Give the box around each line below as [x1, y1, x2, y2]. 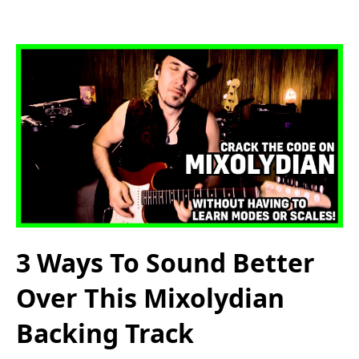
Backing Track [16, 315, 194, 350]
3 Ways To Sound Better [16, 244, 315, 280]
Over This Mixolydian [16, 280, 284, 315]
